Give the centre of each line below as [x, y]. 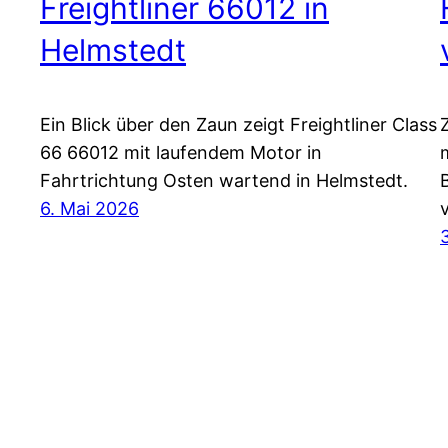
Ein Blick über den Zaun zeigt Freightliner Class [238, 124]
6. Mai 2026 [89, 208]
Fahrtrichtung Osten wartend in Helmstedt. [224, 180]
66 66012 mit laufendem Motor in [181, 152]
